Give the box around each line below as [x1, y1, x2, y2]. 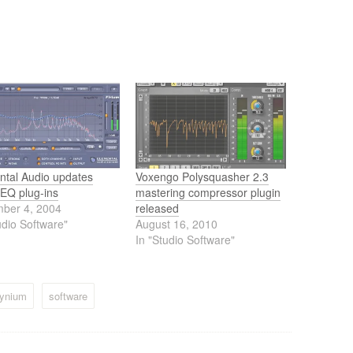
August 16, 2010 [135, 216, 217, 232]
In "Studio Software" [135, 232, 235, 248]
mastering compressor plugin [135, 184, 281, 201]
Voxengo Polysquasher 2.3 [135, 169, 269, 185]
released [135, 200, 179, 217]
